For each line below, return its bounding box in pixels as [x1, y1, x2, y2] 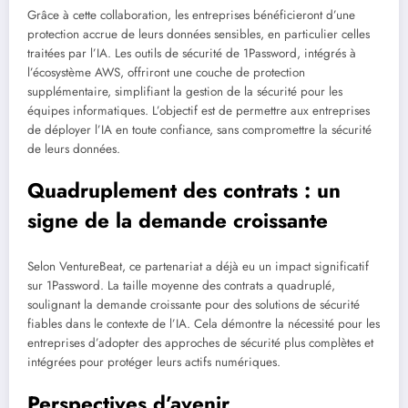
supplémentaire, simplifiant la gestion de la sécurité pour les [27, 82, 342, 100]
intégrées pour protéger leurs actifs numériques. [27, 352, 280, 371]
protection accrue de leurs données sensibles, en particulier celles [27, 25, 370, 43]
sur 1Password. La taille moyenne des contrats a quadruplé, [27, 276, 335, 294]
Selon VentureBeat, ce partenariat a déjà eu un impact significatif [27, 257, 369, 275]
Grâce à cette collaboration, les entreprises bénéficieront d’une [27, 5, 355, 24]
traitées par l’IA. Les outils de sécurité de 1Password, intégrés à [27, 44, 356, 62]
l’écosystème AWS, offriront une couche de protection [27, 63, 305, 81]
